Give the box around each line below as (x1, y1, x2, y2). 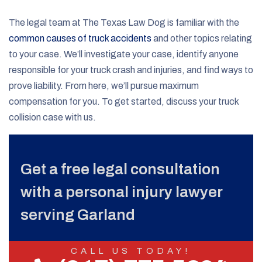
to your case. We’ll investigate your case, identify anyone (9, 49, 239, 59)
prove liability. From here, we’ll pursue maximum (9, 80, 199, 91)
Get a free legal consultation (20, 160, 220, 177)
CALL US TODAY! (71, 246, 191, 256)
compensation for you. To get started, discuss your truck (9, 96, 239, 106)
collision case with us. (9, 112, 101, 122)
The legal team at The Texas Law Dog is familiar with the (9, 17, 239, 27)
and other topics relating (151, 33, 252, 43)
